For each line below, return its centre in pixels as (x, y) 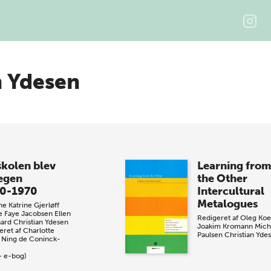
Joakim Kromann (225, 226)
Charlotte (38, 230)
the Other (222, 178)
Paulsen (210, 235)
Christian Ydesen (41, 222)
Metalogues (227, 204)
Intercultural (230, 191)
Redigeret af (218, 218)
